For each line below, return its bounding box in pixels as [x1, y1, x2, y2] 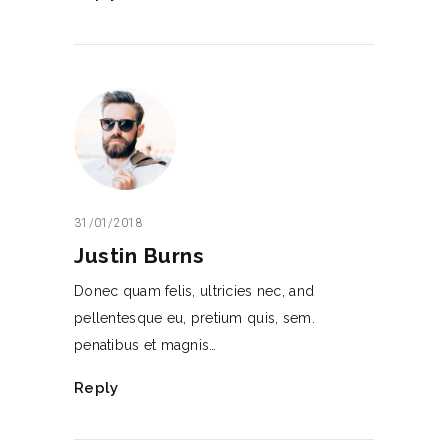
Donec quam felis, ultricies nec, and [74, 283, 315, 300]
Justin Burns [74, 243, 205, 269]
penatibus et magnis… [74, 337, 217, 354]
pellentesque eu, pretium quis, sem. [74, 310, 315, 327]
